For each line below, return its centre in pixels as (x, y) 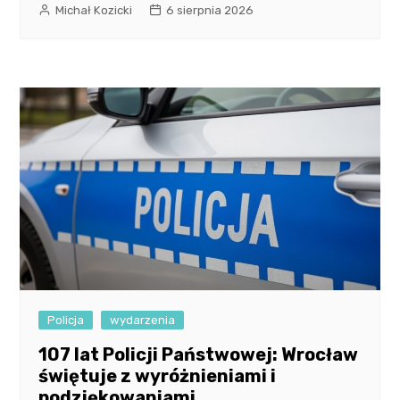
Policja (66, 321)
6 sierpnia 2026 (210, 11)
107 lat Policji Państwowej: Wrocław (199, 355)
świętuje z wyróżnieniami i (158, 376)
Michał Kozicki (94, 11)
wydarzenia (143, 321)
